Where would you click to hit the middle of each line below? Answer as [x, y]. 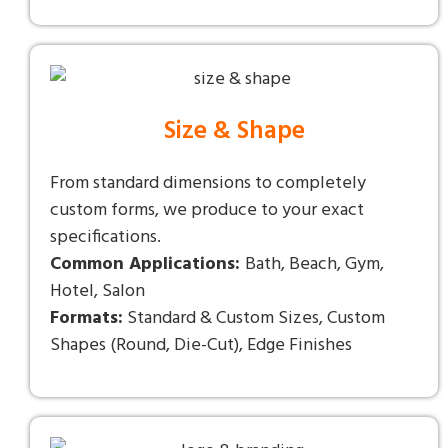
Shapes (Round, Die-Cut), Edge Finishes [201, 346]
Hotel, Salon [97, 292]
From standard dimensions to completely [208, 184]
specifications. [105, 238]
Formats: [86, 319]
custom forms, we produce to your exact [207, 211]
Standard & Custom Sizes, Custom [254, 319]
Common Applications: [147, 265]
